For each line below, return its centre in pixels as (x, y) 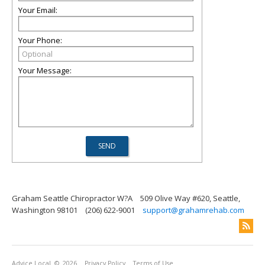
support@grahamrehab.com (193, 210)
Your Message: (45, 70)
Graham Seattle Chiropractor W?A (72, 198)
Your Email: (38, 10)
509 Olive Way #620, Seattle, (190, 198)
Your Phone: (40, 40)
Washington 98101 (45, 210)
